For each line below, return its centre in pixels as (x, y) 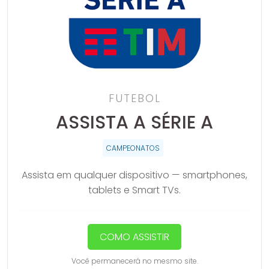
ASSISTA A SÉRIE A (134, 122)
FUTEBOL (134, 98)
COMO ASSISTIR (134, 237)
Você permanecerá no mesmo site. (134, 261)
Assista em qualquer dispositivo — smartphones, (134, 175)
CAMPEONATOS (133, 148)
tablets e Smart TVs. (134, 190)
